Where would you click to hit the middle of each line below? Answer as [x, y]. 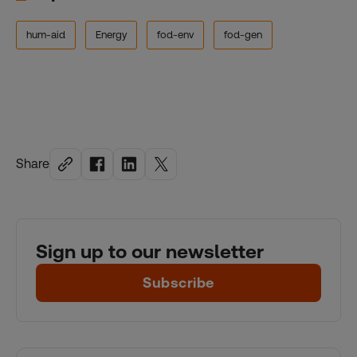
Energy [111, 35]
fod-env [175, 35]
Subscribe [178, 283]
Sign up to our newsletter [150, 252]
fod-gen [243, 35]
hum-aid [46, 35]
